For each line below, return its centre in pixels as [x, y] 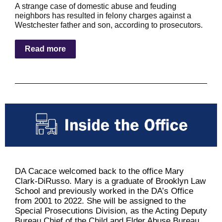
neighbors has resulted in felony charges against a [103, 16]
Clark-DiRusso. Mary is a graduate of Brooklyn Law [110, 181]
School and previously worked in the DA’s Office [104, 191]
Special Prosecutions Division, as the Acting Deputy [111, 211]
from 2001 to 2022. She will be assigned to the [100, 201]
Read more [45, 49]
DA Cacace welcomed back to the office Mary [99, 171]
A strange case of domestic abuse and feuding [96, 6]
